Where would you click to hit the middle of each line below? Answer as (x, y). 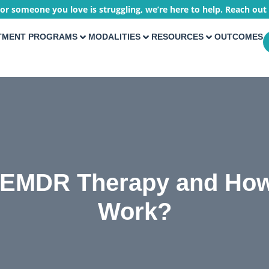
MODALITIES (114, 37)
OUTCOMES (238, 37)
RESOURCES (177, 37)
